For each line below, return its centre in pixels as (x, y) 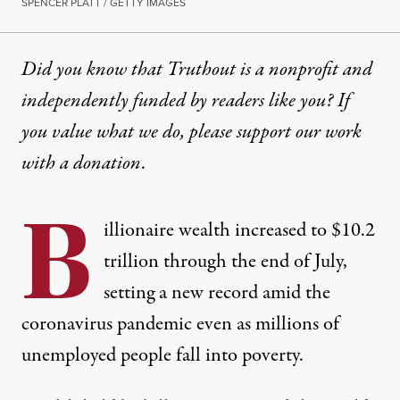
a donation (100, 164)
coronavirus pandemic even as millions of (180, 325)
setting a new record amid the (217, 293)
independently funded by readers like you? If (186, 101)
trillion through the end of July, (225, 262)
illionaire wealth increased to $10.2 (239, 231)
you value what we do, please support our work (192, 133)
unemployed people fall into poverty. (162, 356)
